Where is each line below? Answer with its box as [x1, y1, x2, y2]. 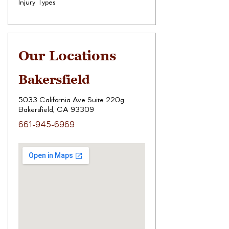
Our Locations [18, 47, 116, 65]
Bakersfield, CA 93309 [18, 106, 94, 114]
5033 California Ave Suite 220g [18, 97, 124, 105]
